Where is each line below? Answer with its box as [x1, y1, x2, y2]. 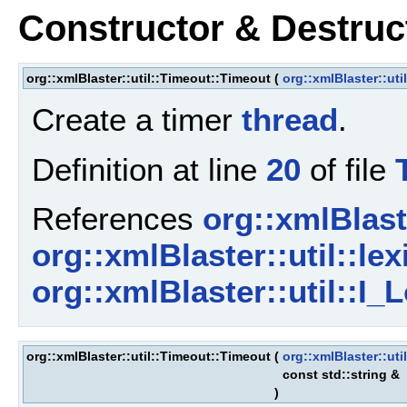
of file [301, 151, 395, 187]
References [32, 200, 203, 236]
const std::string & [283, 366, 403, 382]
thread [242, 102, 338, 138]
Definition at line [32, 151, 266, 187]
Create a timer [32, 102, 242, 138]
